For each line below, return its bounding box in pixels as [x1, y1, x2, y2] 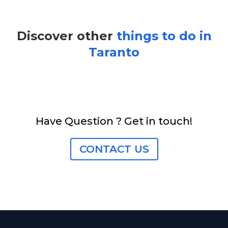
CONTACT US [79, 142, 149, 155]
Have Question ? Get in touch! [36, 115, 192, 127]
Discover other [16, 28, 117, 43]
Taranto [89, 44, 139, 60]
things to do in [116, 28, 212, 43]
